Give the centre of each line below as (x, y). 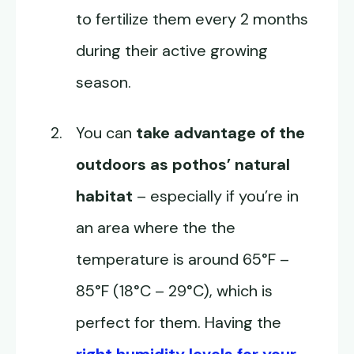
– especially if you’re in (216, 196)
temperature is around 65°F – (183, 260)
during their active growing (172, 51)
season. (104, 83)
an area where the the (156, 228)
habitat (104, 196)
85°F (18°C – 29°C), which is (174, 291)
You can (106, 133)
